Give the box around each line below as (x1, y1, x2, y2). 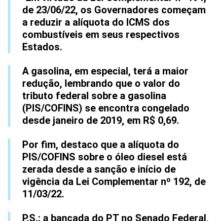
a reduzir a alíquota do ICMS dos (22, 16, 170, 28)
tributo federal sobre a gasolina (22, 89, 166, 102)
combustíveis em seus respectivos (22, 28, 180, 40)
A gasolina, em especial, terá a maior (22, 65, 188, 77)
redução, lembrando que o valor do (22, 77, 180, 89)
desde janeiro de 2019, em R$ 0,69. (22, 114, 179, 126)
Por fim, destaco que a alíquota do (22, 138, 179, 150)
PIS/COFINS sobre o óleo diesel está (22, 150, 187, 163)
